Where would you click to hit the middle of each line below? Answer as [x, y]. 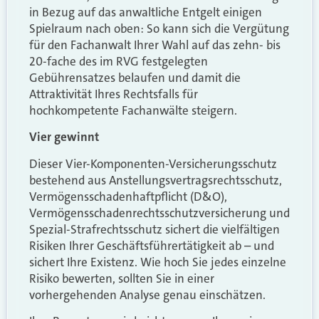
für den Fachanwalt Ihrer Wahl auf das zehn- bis [155, 45]
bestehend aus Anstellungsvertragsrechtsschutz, [156, 180]
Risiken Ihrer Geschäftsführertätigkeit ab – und [152, 245]
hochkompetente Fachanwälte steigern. [133, 111]
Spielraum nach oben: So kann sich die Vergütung [159, 29]
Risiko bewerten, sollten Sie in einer [122, 278]
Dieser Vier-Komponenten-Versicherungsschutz [153, 163]
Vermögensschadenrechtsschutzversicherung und [159, 213]
